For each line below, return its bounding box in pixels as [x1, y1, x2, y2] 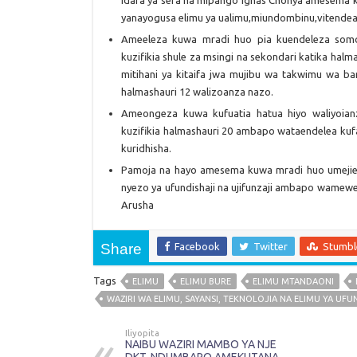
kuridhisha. [121, 143, 171, 155]
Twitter [253, 241, 288, 253]
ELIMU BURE [180, 277, 231, 287]
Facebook [175, 241, 220, 253]
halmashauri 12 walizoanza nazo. [121, 86, 273, 98]
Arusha [121, 199, 154, 211]
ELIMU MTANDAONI [253, 277, 334, 287]
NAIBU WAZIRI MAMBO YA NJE [125, 338, 277, 351]
